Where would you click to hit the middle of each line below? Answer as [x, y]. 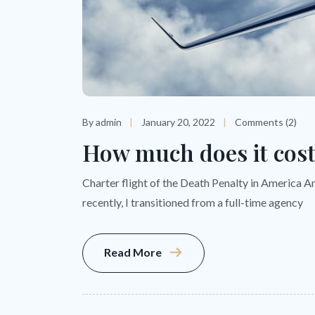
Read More [133, 252]
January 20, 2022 [178, 122]
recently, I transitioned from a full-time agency [193, 202]
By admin [102, 122]
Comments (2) [266, 122]
